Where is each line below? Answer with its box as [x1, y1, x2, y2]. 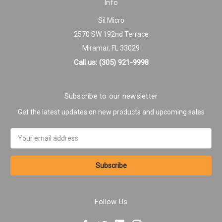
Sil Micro [98, 16, 124, 25]
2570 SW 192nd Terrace [73, 30, 149, 39]
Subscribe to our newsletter [64, 92, 158, 101]
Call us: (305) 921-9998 [73, 58, 149, 67]
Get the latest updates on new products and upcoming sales [17, 108, 205, 116]
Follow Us [94, 197, 128, 207]
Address [10, 139, 37, 148]
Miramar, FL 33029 [82, 44, 140, 53]
